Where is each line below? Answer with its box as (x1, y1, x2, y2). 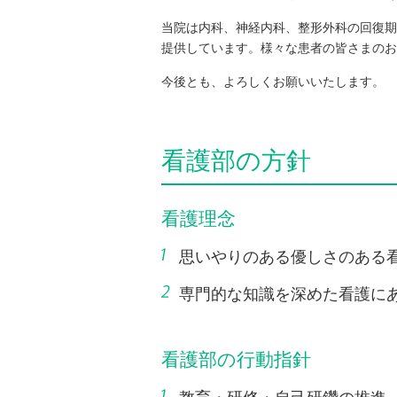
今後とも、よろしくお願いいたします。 (161, 73, 385, 90)
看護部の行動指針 (161, 349, 311, 370)
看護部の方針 (161, 143, 311, 176)
